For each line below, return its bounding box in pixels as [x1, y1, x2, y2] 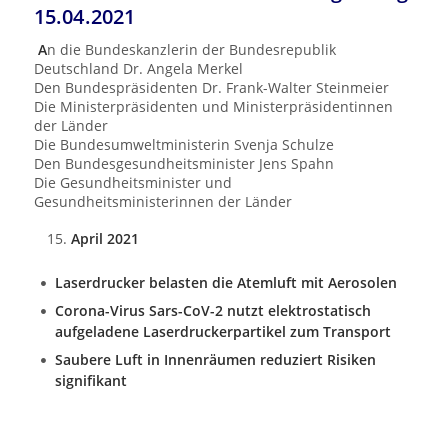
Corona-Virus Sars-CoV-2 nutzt [54, 300, 268, 320]
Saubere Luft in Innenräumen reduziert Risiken [54, 349, 376, 369]
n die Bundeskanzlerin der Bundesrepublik [46, 39, 336, 59]
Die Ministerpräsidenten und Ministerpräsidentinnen [33, 96, 393, 116]
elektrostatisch [267, 300, 371, 320]
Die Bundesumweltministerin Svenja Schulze [33, 134, 334, 154]
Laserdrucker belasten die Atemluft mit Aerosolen [54, 272, 397, 292]
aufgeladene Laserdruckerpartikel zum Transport [54, 321, 391, 341]
